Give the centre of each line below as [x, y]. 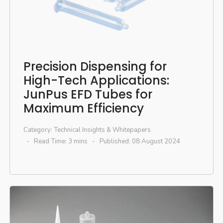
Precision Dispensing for [95, 66]
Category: [38, 130]
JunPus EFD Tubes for [88, 94]
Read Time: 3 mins [60, 141]
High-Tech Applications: [96, 80]
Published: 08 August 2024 [140, 141]
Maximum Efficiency [83, 108]
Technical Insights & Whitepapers [102, 130]
